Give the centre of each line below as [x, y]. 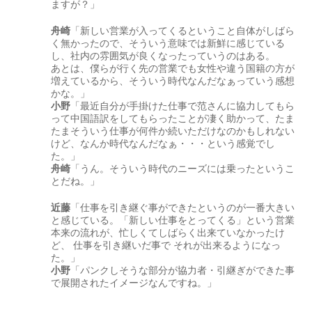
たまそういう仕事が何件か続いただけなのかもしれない [173, 131]
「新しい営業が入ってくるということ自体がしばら [183, 31]
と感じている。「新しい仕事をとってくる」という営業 [173, 220]
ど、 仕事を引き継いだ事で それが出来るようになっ [166, 245]
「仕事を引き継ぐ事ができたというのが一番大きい [183, 208]
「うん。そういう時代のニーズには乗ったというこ [183, 169]
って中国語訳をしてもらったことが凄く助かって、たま [173, 118]
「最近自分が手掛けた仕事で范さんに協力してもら [183, 106]
